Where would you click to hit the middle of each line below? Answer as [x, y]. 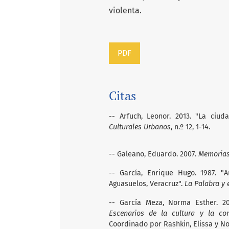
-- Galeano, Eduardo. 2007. [154, 154]
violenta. [125, 10]
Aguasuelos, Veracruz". [147, 184]
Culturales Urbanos [140, 127]
